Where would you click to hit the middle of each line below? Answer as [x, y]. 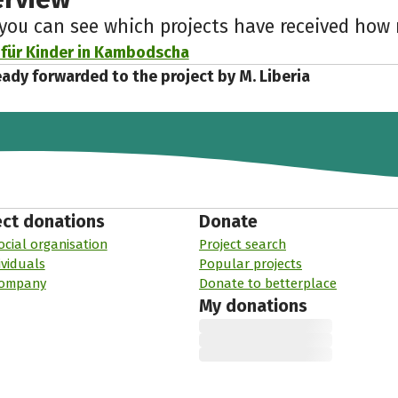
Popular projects [250, 264]
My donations [253, 306]
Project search [242, 245]
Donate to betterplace [267, 284]
